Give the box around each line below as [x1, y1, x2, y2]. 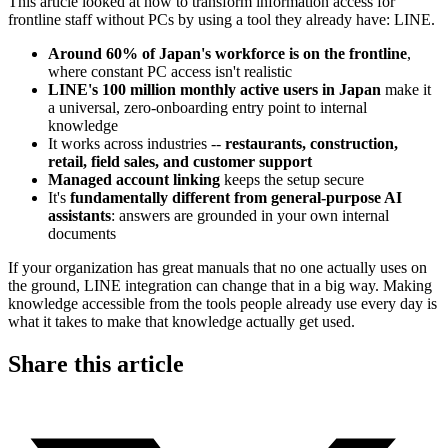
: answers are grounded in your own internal [111, 206, 389, 224]
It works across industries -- [48, 134, 225, 152]
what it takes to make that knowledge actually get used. [8, 312, 355, 330]
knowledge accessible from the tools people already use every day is [8, 294, 437, 312]
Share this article [8, 350, 184, 377]
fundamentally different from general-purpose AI [70, 188, 402, 206]
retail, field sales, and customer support [48, 152, 312, 170]
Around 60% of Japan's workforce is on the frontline [48, 44, 407, 62]
